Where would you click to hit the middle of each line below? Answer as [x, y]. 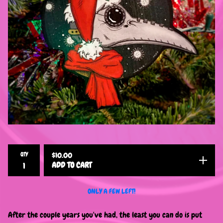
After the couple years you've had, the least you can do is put [105, 215]
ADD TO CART [72, 165]
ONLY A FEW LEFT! [111, 191]
